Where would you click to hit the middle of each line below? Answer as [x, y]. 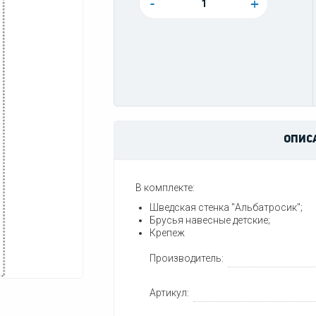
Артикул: [169, 293]
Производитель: [187, 258]
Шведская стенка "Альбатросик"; [226, 207]
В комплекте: [165, 188]
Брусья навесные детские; [210, 220]
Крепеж [167, 233]
